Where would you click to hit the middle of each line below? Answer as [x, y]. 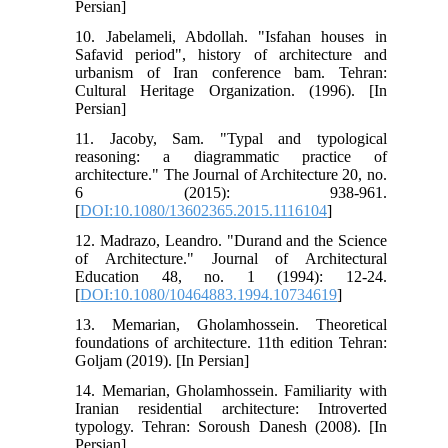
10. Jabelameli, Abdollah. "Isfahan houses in [231, 37]
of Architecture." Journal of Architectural [231, 259]
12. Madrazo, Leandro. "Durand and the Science [231, 241]
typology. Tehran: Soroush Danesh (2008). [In [231, 427]
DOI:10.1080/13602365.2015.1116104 [204, 211]
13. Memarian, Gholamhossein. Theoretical [231, 325]
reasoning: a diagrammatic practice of [231, 157]
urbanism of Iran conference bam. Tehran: [231, 73]
